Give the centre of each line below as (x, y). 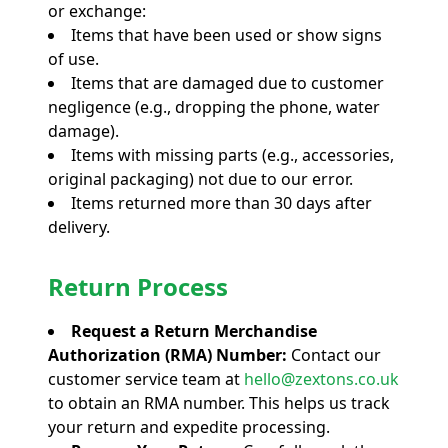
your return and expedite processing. (189, 426)
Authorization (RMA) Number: (167, 354)
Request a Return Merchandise (194, 330)
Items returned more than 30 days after (221, 202)
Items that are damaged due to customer (227, 82)
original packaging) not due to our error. (200, 178)
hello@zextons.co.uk (321, 378)
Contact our (336, 354)
